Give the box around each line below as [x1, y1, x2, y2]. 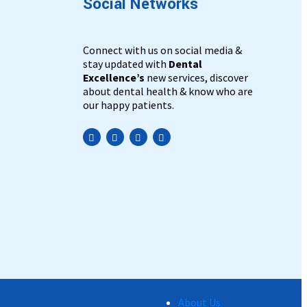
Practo [179, 133, 213, 149]
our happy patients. [83, 98, 174, 112]
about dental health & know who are [83, 84, 253, 99]
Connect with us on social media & [83, 43, 242, 58]
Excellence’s [83, 71, 145, 85]
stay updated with [83, 57, 167, 71]
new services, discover [145, 71, 248, 85]
